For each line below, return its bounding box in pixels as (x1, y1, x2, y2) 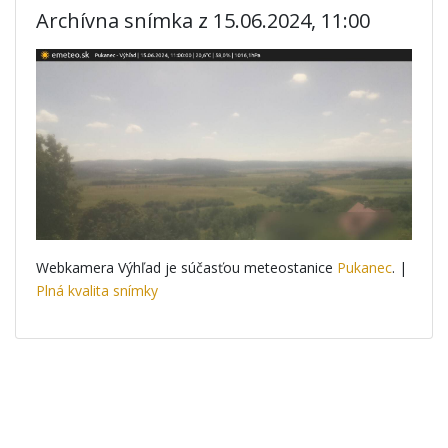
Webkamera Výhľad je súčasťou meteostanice (36, 257, 337, 277)
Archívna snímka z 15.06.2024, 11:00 (36, 7, 370, 34)
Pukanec (337, 257, 392, 277)
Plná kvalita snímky (36, 280, 158, 300)
